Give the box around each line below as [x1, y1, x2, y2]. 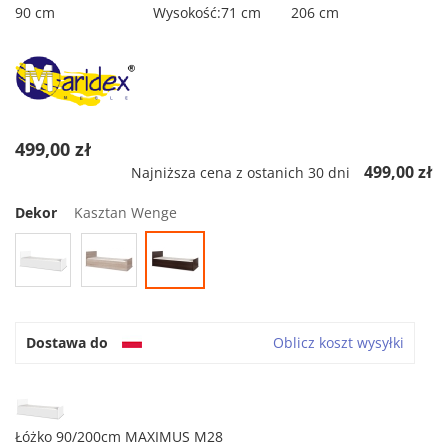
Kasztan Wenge [74, 203, 177, 223]
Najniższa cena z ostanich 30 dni [131, 163, 350, 183]
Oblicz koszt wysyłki [273, 333, 404, 353]
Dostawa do [26, 333, 108, 353]
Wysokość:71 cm [152, 3, 261, 23]
